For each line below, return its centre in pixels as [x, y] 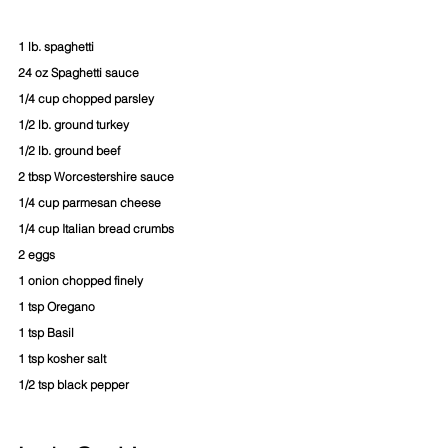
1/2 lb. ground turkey [73, 124]
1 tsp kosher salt [62, 358]
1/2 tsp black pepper [73, 384]
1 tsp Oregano [56, 306]
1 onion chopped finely [80, 280]
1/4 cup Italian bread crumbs [96, 228]
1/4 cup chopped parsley [86, 98]
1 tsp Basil [46, 332]
